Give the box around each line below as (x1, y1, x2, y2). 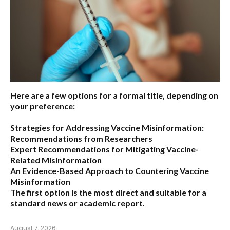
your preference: (10, 101, 75, 111)
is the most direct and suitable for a (70, 187, 206, 197)
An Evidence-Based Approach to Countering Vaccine (10, 165, 209, 176)
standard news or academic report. (10, 198, 145, 208)
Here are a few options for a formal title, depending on (10, 90, 218, 100)
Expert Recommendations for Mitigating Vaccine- (10, 144, 199, 154)
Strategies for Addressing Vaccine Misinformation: (10, 122, 204, 132)
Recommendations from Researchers (10, 133, 152, 143)
